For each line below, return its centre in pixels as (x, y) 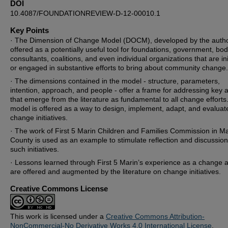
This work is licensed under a (58, 216)
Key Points (30, 30)
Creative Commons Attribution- (155, 216)
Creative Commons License (59, 189)
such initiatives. (35, 149)
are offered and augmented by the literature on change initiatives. (116, 172)
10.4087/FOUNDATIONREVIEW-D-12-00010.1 (85, 13)
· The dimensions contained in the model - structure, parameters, (115, 81)
